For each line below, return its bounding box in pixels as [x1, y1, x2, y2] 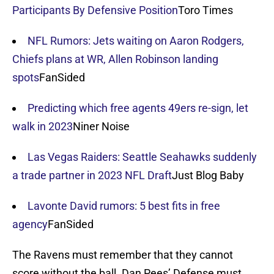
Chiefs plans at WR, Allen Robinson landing [12, 53, 218, 66]
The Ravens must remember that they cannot [12, 248, 233, 262]
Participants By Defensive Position [12, 4, 178, 17]
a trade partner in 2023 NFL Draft [12, 169, 172, 182]
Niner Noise [73, 120, 130, 133]
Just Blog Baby [172, 169, 244, 182]
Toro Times [178, 4, 233, 17]
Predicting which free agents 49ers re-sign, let [28, 102, 248, 115]
